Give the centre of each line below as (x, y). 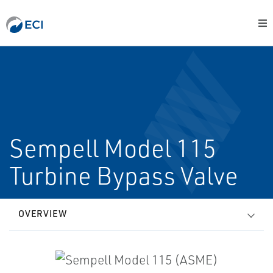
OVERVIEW (43, 214)
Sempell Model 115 (113, 148)
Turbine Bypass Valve (124, 175)
